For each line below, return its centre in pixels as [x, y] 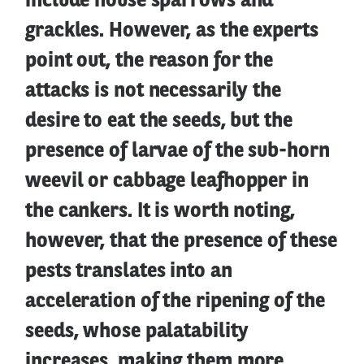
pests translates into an [129, 271]
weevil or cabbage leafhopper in [167, 181]
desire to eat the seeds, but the [159, 121]
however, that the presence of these [181, 241]
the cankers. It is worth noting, [160, 211]
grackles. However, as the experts [172, 31]
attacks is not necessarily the [153, 91]
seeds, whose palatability [137, 331]
